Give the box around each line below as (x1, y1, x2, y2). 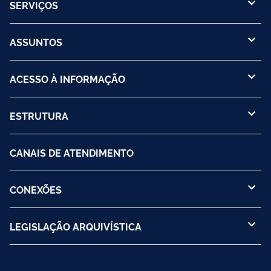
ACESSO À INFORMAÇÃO (10, 71, 125, 85)
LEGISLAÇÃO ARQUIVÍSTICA (10, 219, 142, 233)
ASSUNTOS (10, 34, 62, 48)
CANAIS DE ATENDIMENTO (10, 145, 134, 159)
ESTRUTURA (10, 108, 68, 122)
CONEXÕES (10, 182, 62, 196)
